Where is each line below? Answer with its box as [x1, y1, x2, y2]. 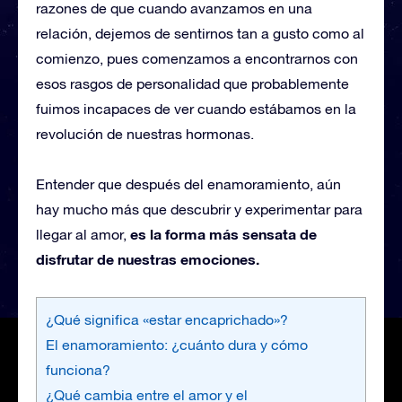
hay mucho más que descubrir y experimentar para [36, 200, 363, 217]
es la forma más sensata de [130, 224, 317, 242]
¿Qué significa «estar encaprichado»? [46, 310, 288, 328]
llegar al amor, [36, 225, 130, 242]
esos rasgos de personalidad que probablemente [36, 74, 349, 92]
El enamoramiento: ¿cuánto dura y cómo [46, 336, 308, 353]
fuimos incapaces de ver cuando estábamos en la [36, 100, 356, 117]
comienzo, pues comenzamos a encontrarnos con [36, 49, 358, 66]
